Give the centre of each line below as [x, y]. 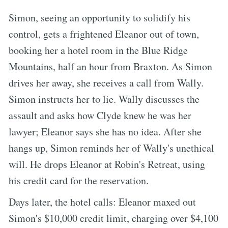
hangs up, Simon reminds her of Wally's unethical [111, 148]
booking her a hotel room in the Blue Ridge [98, 50]
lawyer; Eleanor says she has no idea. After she [105, 131]
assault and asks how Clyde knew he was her [100, 115]
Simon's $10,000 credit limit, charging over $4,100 [113, 218]
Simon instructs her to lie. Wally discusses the [104, 99]
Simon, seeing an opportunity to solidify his [99, 17]
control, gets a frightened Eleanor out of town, [104, 34]
